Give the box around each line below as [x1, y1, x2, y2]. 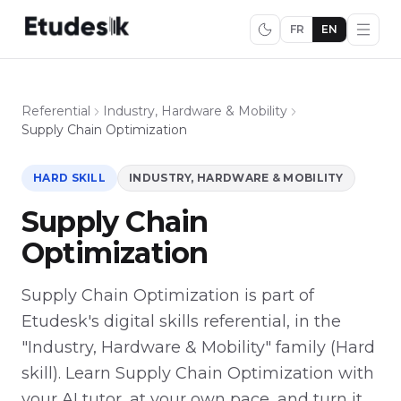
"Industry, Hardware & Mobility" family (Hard [21, 337, 375, 357]
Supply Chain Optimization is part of [21, 285, 314, 305]
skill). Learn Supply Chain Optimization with [21, 363, 374, 383]
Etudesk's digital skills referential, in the [21, 311, 341, 331]
